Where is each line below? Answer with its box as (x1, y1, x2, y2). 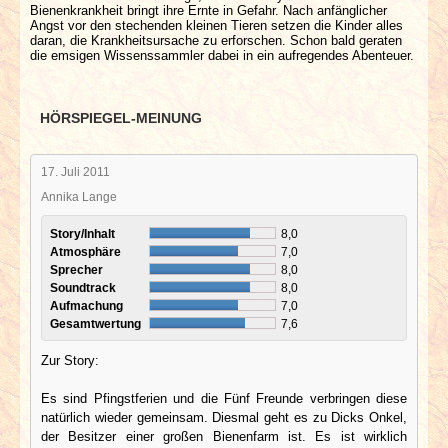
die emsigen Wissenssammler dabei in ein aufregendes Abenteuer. (30, 47, 414, 63)
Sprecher (50, 262, 106, 276)
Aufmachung (50, 298, 126, 312)
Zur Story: (41, 352, 99, 368)
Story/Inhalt (50, 226, 118, 240)
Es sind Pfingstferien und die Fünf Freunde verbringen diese (41, 390, 407, 406)
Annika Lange (41, 189, 117, 203)
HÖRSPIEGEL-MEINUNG (40, 109, 202, 126)
